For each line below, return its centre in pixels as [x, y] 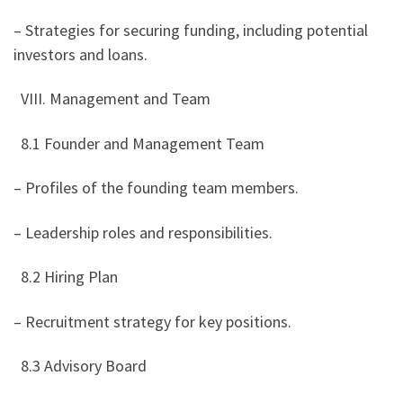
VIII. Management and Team [114, 99]
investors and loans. [81, 54]
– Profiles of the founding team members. [156, 188]
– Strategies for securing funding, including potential [191, 30]
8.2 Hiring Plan [67, 277]
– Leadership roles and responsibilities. [143, 232]
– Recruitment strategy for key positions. [152, 321]
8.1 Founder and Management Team [141, 143]
